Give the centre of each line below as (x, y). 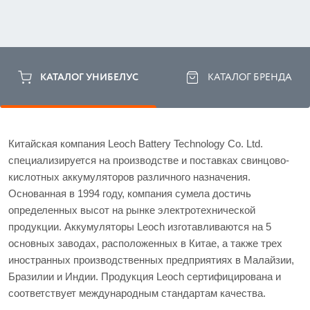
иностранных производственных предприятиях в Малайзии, (151, 260)
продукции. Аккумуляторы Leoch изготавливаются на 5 (140, 227)
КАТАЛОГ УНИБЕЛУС (89, 77)
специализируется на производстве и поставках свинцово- (149, 160)
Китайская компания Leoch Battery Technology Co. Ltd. (136, 144)
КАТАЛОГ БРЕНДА (250, 77)
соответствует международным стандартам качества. (140, 293)
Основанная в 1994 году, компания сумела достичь (130, 193)
